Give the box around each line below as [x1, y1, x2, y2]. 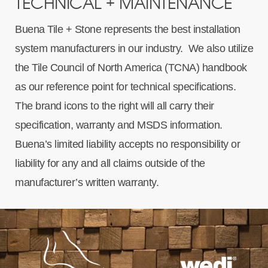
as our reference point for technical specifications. [15, 81, 239, 93]
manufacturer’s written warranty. [15, 176, 159, 189]
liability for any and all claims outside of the [15, 157, 205, 170]
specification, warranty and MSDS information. [15, 119, 226, 132]
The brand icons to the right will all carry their [15, 100, 214, 112]
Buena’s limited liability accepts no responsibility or [15, 138, 240, 151]
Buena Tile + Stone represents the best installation [15, 23, 240, 36]
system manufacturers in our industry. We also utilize [15, 42, 254, 55]
